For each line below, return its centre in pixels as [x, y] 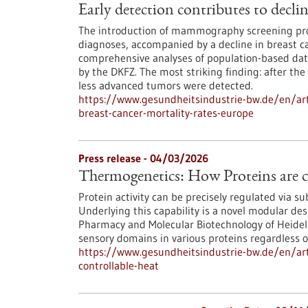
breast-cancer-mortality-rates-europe [166, 113]
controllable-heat [119, 265]
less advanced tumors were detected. [166, 85]
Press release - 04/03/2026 [143, 158]
